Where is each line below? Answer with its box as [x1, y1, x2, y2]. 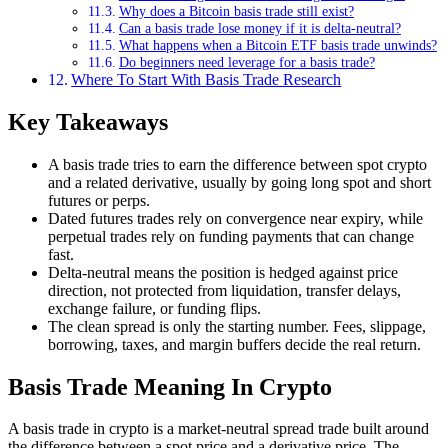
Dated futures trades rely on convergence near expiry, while [48, 209, 423, 227]
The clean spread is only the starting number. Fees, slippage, [48, 317, 426, 335]
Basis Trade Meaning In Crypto [8, 373, 332, 400]
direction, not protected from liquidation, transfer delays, [48, 281, 401, 299]
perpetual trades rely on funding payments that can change [48, 227, 414, 245]
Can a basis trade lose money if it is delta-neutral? [118, 19, 401, 36]
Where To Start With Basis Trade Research [71, 70, 342, 88]
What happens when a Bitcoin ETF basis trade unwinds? [118, 36, 437, 53]
